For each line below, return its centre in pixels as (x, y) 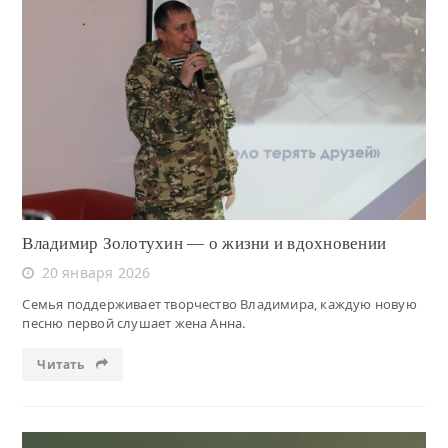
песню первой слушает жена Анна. (134, 323)
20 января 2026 (96, 273)
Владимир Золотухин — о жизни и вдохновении (204, 244)
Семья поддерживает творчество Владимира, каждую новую (219, 304)
